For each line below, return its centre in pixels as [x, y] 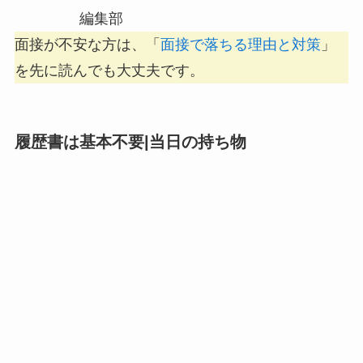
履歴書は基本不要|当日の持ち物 [130, 141]
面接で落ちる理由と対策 [240, 44]
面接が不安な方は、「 [87, 44]
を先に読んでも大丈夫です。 [109, 70]
